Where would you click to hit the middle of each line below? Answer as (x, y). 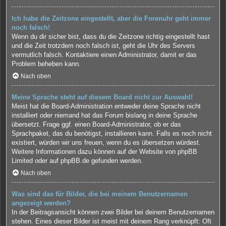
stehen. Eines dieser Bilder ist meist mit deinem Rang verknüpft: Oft (111, 221)
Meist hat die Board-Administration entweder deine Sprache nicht (106, 106)
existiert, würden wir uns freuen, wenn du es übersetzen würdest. (106, 142)
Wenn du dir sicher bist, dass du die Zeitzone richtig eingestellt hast (111, 37)
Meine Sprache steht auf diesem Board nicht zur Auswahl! (102, 97)
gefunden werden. (116, 160)
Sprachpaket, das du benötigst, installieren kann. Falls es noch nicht (112, 133)
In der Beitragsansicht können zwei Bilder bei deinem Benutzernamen (113, 212)
